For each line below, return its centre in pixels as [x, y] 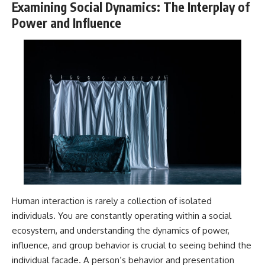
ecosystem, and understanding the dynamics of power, [121, 231]
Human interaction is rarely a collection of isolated [112, 201]
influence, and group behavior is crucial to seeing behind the [132, 245]
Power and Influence [67, 23]
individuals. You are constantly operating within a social [122, 216]
